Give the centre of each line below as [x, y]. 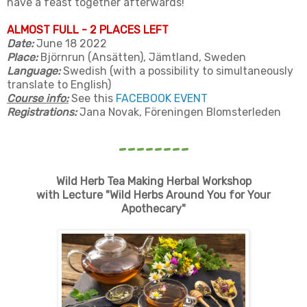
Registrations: [43, 112]
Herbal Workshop [209, 182]
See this [94, 99]
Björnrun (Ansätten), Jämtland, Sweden [142, 58]
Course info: [38, 99]
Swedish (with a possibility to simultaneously [177, 71]
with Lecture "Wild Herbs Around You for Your [153, 195]
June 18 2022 [72, 44]
